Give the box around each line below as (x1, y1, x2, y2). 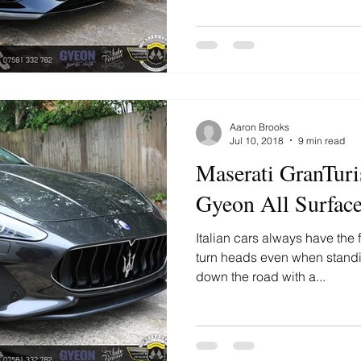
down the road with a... (196, 268, 326, 284)
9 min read (298, 134, 345, 147)
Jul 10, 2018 (230, 134, 284, 147)
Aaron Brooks (230, 120, 289, 133)
